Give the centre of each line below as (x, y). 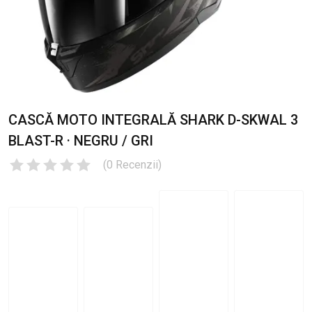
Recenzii (137, 165)
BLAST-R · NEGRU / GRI (81, 141)
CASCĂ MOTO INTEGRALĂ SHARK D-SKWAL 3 (153, 120)
